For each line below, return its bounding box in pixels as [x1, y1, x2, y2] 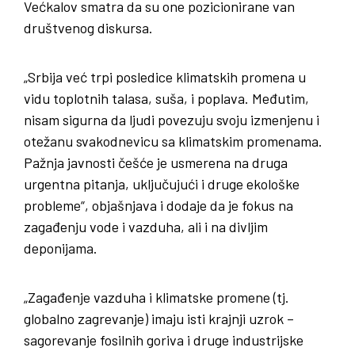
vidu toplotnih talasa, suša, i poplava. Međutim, [24, 89, 309, 107]
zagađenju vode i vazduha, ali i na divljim [24, 217, 268, 235]
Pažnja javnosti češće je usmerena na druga [24, 153, 288, 171]
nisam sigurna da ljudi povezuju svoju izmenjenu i [24, 110, 319, 128]
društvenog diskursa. [24, 18, 153, 36]
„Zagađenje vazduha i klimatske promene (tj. [24, 288, 289, 306]
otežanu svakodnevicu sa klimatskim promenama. [24, 132, 323, 150]
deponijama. [24, 239, 97, 257]
